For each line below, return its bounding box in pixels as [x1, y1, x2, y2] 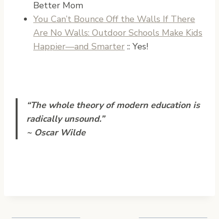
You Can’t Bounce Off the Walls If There [33, 13, 195, 25]
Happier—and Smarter [33, 40, 125, 52]
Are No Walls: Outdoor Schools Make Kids [33, 26, 202, 39]
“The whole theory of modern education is [26, 99, 200, 111]
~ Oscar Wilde [26, 126, 86, 138]
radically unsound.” [26, 112, 105, 125]
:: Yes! [125, 40, 148, 52]
